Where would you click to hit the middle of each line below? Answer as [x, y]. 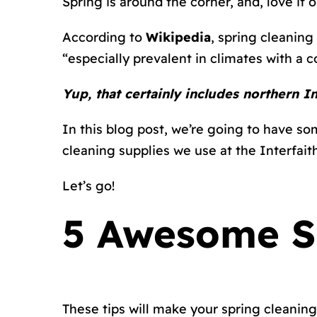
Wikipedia [178, 38]
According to [104, 38]
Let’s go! [88, 186]
